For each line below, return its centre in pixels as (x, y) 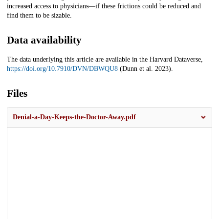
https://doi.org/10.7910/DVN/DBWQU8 (62, 69)
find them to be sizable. (39, 16)
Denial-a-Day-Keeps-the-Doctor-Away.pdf (74, 117)
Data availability (44, 40)
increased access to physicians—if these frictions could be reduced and (104, 6)
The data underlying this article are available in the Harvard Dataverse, (105, 60)
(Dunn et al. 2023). (145, 69)
